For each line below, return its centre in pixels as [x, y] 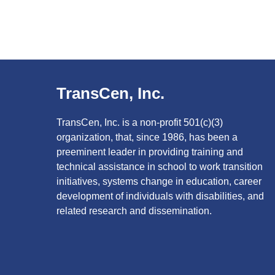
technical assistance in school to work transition [160, 167]
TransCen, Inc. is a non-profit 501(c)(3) [140, 123]
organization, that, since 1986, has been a [147, 137]
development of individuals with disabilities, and [160, 196]
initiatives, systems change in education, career [159, 182]
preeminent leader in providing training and [150, 152]
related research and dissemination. [134, 211]
